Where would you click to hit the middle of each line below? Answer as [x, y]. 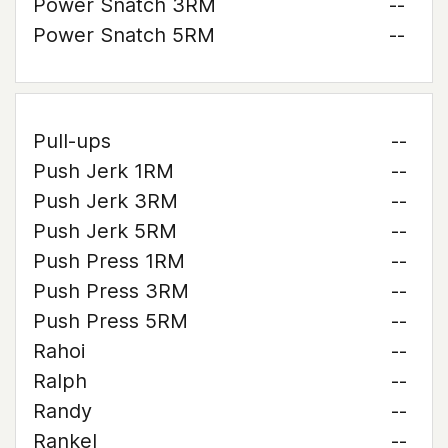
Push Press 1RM [109, 261]
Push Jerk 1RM [103, 171]
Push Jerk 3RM [105, 201]
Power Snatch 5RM [124, 35]
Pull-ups [72, 141]
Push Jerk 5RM [105, 231]
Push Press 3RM [111, 291]
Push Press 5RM [110, 321]
